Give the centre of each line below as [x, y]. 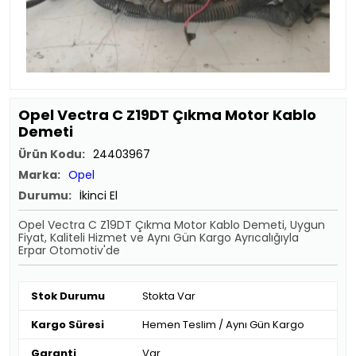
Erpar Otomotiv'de [69, 250]
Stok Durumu [68, 296]
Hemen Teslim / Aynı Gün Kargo [223, 325]
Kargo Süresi [68, 325]
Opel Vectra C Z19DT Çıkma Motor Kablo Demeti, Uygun [172, 225]
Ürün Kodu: [52, 154]
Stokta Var [169, 296]
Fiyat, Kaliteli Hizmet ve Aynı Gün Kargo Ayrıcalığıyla [159, 238]
